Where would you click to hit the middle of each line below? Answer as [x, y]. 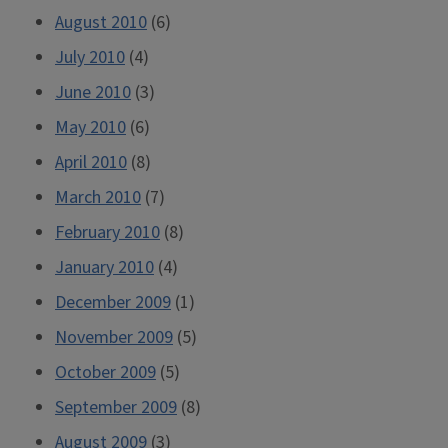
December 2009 [113, 303]
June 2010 [93, 93]
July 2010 [90, 58]
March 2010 [98, 198]
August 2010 [101, 23]
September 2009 [116, 408]
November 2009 [114, 338]
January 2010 [104, 268]
